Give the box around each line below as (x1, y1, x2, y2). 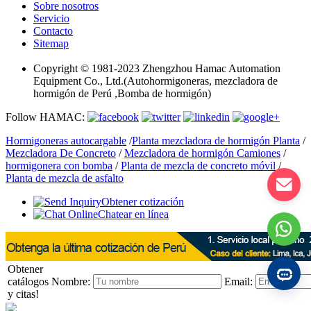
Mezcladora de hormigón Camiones (124, 146, 280, 159)
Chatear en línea (98, 208, 169, 220)
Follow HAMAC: (6, 110, 87, 123)
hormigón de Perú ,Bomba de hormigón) (33, 87, 211, 99)
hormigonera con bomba (6, 159, 112, 171)
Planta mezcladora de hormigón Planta (132, 134, 300, 146)
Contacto (33, 24, 73, 37)
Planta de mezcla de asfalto (6, 171, 124, 184)
